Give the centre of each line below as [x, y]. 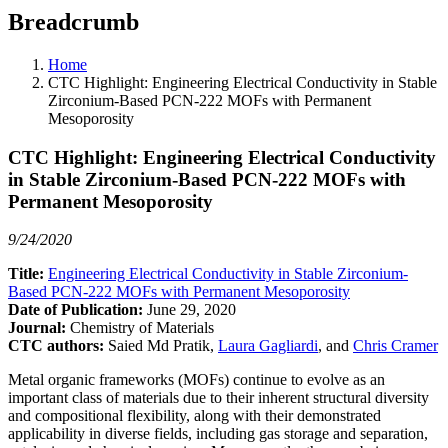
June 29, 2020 [191, 310]
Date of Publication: [77, 310]
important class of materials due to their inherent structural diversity [218, 398]
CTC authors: [58, 346]
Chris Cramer [395, 346]
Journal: [39, 328]
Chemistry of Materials [142, 328]
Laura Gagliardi [268, 346]
